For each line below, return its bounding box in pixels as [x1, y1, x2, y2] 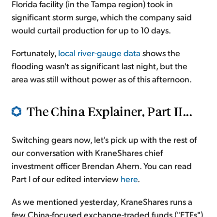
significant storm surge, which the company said [12, 11, 192, 23]
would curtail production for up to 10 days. [12, 24, 171, 36]
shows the [140, 47, 180, 59]
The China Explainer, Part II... [27, 103, 192, 120]
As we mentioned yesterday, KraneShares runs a [12, 196, 192, 207]
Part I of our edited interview [12, 173, 121, 185]
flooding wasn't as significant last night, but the [12, 60, 187, 72]
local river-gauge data [58, 47, 140, 59]
